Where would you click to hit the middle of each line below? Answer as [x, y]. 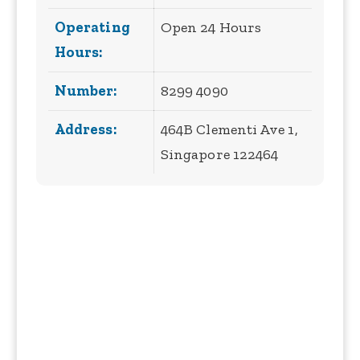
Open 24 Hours [211, 28]
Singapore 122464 [220, 155]
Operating [92, 28]
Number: [86, 91]
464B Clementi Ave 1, [229, 130]
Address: [86, 130]
